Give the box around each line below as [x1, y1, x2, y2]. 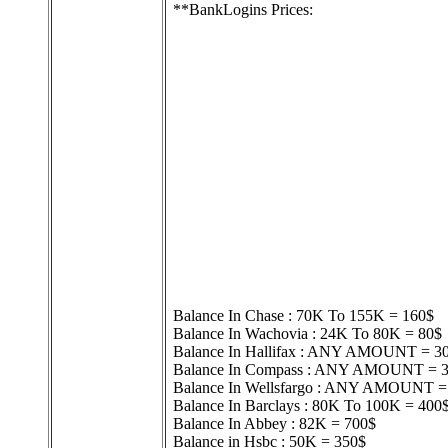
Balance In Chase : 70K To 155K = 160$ [173, 307, 434, 325]
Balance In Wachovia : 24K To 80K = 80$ [173, 325, 442, 343]
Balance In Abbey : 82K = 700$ [173, 415, 376, 433]
